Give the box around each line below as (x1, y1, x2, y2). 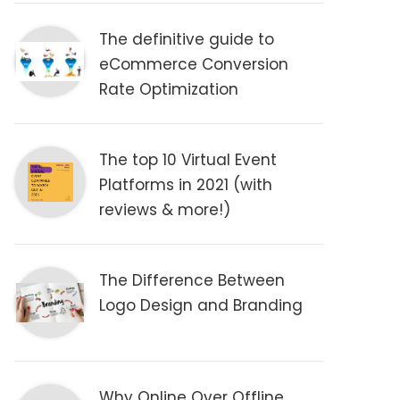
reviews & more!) (99, 199, 231, 221)
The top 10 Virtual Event (99, 149, 278, 171)
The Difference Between (99, 270, 286, 291)
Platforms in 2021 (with (99, 174, 273, 196)
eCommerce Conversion (99, 54, 289, 75)
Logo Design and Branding (99, 295, 304, 316)
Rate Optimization (99, 79, 239, 100)
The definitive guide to (99, 29, 275, 50)
